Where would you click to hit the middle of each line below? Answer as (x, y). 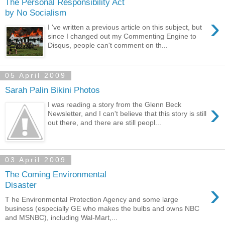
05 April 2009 (36, 76)
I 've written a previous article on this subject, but (125, 27)
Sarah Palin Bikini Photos (52, 90)
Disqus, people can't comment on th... (108, 45)
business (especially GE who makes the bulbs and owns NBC (102, 208)
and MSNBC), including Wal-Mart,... (61, 217)
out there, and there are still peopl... (105, 122)
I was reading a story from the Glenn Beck (115, 104)
